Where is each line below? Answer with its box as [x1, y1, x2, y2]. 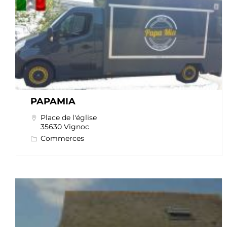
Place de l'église [41, 113, 97, 123]
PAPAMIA [30, 96, 75, 107]
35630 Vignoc [41, 122, 89, 132]
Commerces [41, 134, 84, 143]
